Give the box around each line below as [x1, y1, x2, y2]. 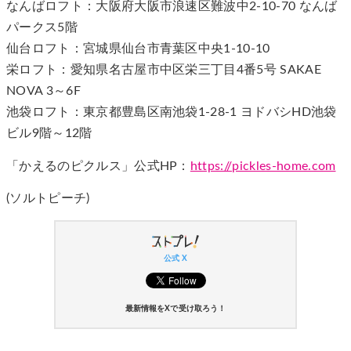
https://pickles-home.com [190, 159, 336, 172]
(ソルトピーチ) [6, 191, 90, 204]
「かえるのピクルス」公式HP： [6, 159, 190, 172]
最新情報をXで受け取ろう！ [125, 305, 226, 313]
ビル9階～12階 [6, 127, 92, 140]
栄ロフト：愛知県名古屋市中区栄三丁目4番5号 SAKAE [6, 63, 321, 77]
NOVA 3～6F [6, 85, 81, 98]
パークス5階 [6, 21, 78, 34]
